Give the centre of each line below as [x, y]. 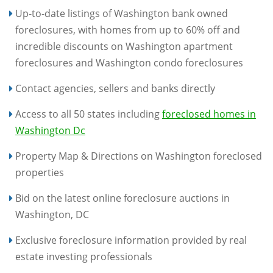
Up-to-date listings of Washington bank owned [122, 13]
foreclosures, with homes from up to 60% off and [128, 30]
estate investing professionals [84, 257]
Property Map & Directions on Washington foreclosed [139, 156]
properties [40, 172]
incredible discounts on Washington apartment [124, 46]
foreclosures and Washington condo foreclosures [129, 63]
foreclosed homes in [209, 114]
